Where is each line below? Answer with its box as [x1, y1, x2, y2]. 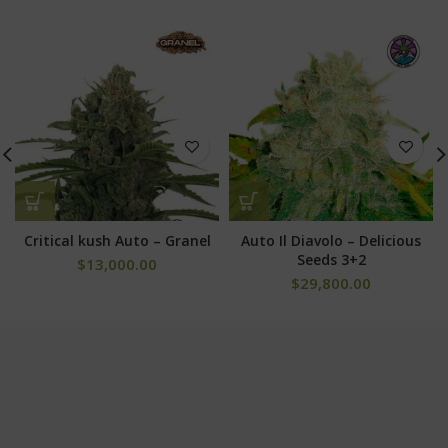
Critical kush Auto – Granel [23, 231, 211, 251]
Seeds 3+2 [296, 250, 366, 270]
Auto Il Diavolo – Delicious [241, 231, 421, 251]
